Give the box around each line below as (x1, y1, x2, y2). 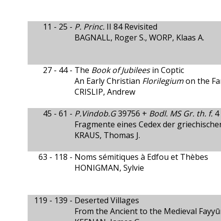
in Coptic (150, 65, 184, 75)
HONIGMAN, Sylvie (74, 162, 144, 173)
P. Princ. (74, 21, 105, 32)
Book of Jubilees (91, 65, 150, 75)
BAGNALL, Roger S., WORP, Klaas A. (74, 32, 204, 43)
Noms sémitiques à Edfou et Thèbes (74, 151, 208, 162)
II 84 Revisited (105, 21, 157, 32)
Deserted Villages (74, 195, 139, 206)
